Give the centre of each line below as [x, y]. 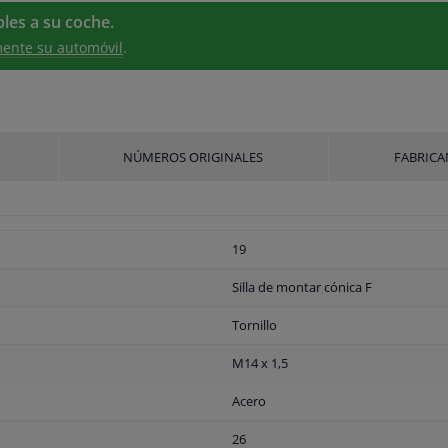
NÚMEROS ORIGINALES [193, 157]
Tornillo [254, 325]
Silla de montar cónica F [302, 287]
